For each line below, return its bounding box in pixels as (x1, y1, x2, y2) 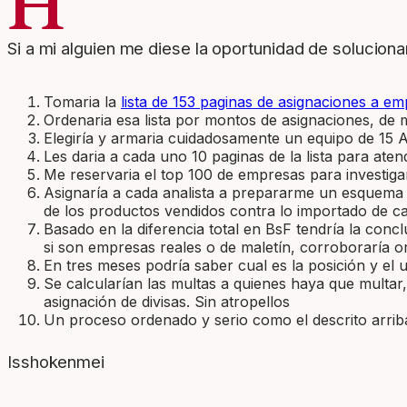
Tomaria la (44, 93, 121, 112)
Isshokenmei (7, 351, 104, 372)
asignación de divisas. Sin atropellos (44, 293, 290, 312)
